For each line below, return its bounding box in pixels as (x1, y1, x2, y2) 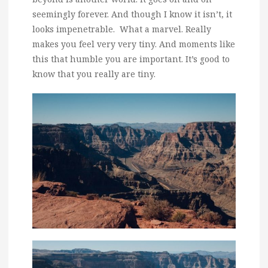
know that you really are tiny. (32, 68, 156, 80)
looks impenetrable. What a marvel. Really (32, 23, 211, 35)
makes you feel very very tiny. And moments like (32, 38, 235, 50)
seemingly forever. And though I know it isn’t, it (32, 8, 232, 20)
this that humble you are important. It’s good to (32, 53, 230, 65)
